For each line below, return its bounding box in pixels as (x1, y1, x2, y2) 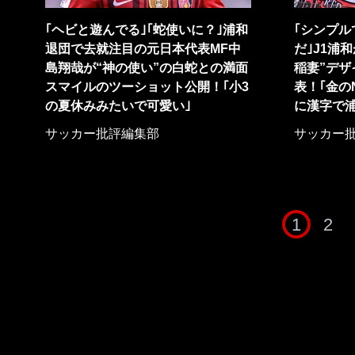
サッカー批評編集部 (45, 127, 159, 140)
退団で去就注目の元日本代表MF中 (45, 42, 241, 55)
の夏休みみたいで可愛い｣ (45, 99, 191, 113)
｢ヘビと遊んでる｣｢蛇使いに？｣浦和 (45, 23, 248, 36)
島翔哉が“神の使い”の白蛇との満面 (45, 61, 248, 74)
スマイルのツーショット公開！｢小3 (45, 80, 249, 94)
